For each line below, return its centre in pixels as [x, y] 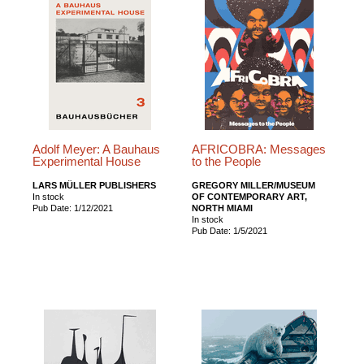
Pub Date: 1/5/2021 [230, 230]
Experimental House [87, 161]
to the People [227, 161]
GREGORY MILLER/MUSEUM [254, 185]
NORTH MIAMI [223, 208]
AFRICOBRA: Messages [259, 149]
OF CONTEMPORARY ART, [250, 196]
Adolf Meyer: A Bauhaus [96, 149]
